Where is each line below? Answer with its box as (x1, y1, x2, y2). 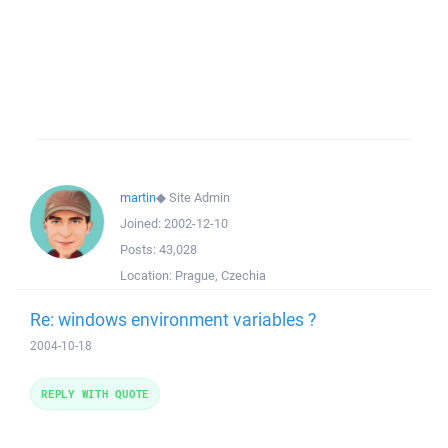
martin (120, 189, 156, 206)
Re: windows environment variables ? (30, 307, 316, 331)
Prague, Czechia (175, 267, 266, 284)
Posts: (120, 241, 159, 258)
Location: (120, 267, 175, 284)
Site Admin (169, 189, 230, 206)
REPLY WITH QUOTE (41, 386, 149, 401)
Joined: (120, 215, 164, 232)
